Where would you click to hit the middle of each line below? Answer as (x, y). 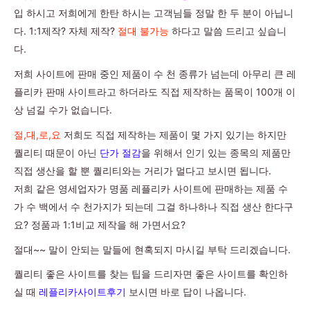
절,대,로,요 (39, 134)
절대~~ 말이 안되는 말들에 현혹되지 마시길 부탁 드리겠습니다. (152, 249)
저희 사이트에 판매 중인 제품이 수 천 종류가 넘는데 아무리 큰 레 (155, 73)
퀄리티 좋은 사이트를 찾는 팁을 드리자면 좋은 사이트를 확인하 (151, 274)
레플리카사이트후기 (82, 292)
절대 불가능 (145, 31)
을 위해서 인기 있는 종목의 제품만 (216, 152)
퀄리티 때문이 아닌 (55, 152)
